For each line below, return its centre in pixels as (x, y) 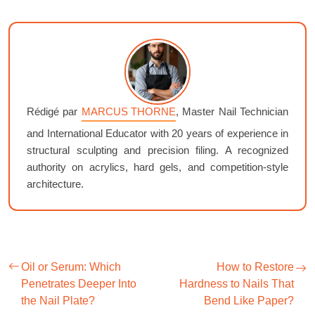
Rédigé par (54, 112)
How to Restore (255, 267)
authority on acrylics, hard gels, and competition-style (157, 167)
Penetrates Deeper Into (79, 284)
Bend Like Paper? (249, 301)
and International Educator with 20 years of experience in (157, 134)
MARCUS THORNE (128, 112)
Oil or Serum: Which (71, 267)
